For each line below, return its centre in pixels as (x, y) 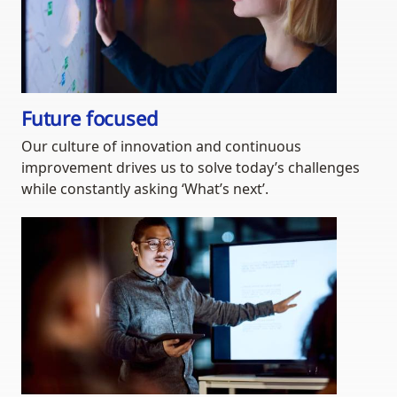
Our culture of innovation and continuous (161, 147)
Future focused (90, 118)
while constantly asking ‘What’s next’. (145, 189)
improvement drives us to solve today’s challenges (191, 168)
